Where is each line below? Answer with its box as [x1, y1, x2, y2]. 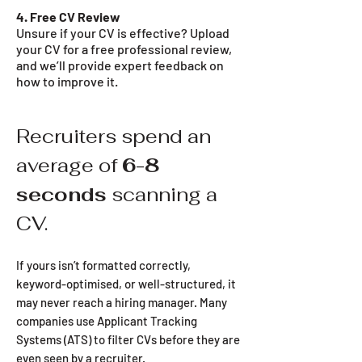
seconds [16, 181, 107, 207]
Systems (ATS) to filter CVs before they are [16, 331, 240, 347]
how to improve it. [16, 73, 118, 89]
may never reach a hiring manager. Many [16, 294, 227, 309]
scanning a [107, 181, 217, 207]
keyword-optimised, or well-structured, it [16, 276, 236, 291]
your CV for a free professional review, [16, 40, 232, 57]
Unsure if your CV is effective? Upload [16, 24, 229, 40]
